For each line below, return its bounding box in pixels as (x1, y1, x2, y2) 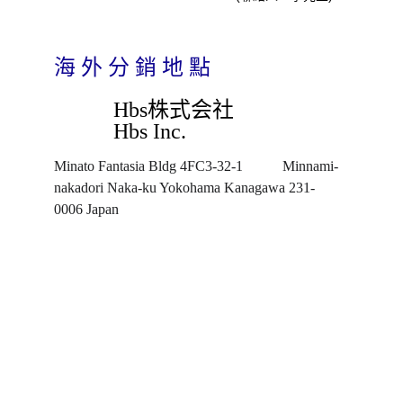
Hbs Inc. (112, 120, 186, 143)
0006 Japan (54, 201, 119, 217)
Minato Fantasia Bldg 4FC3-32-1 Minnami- (54, 158, 338, 174)
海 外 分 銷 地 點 (54, 55, 210, 80)
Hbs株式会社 (112, 98, 234, 121)
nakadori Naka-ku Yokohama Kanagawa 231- (54, 180, 315, 195)
